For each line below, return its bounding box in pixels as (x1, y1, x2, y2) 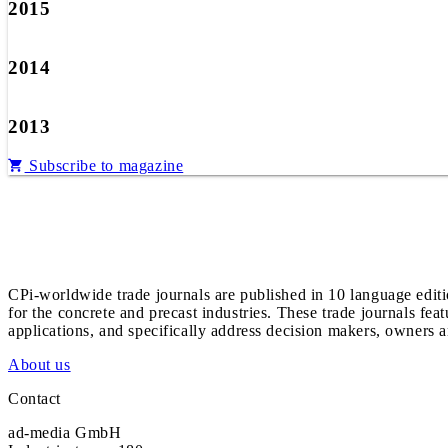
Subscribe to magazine (24, 157, 184, 175)
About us (8, 356, 71, 374)
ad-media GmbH (8, 424, 122, 442)
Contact (8, 390, 62, 408)
